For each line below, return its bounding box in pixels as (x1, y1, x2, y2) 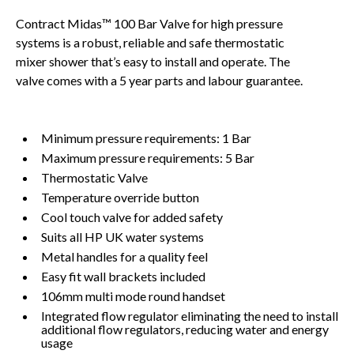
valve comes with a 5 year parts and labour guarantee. (16, 73, 305, 88)
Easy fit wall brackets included (41, 269, 205, 284)
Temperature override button (41, 190, 199, 205)
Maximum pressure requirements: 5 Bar (41, 150, 254, 166)
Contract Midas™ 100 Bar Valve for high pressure (16, 16, 283, 32)
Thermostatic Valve (41, 170, 148, 186)
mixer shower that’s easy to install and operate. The (16, 54, 290, 70)
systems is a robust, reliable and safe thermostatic (16, 35, 284, 51)
